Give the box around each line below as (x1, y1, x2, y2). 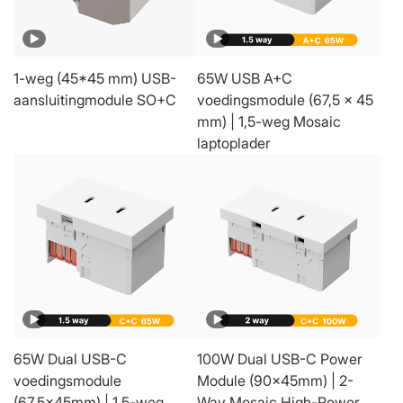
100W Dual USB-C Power (197, 349, 363, 368)
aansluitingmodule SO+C (13, 90, 176, 109)
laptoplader (197, 133, 271, 152)
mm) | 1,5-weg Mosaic (197, 112, 341, 130)
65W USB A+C (197, 68, 292, 87)
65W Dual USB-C (13, 349, 127, 368)
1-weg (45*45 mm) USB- (13, 68, 176, 87)
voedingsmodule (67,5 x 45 (197, 90, 373, 109)
